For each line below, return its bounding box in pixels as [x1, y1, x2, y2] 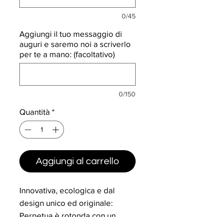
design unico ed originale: [19, 198, 113, 208]
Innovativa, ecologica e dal [19, 186, 115, 195]
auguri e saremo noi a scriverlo [19, 39, 131, 49]
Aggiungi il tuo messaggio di [19, 29, 122, 39]
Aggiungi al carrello [36, 156, 119, 167]
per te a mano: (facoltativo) [19, 49, 115, 59]
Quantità [19, 107, 50, 117]
